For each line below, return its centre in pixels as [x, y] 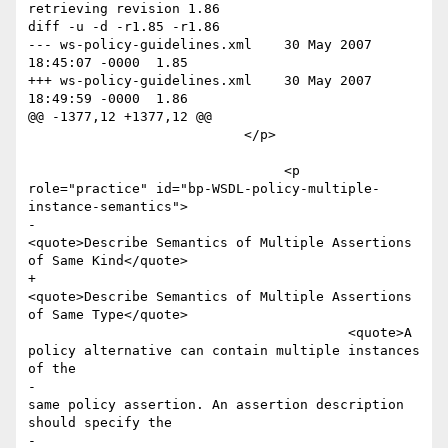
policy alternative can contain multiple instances [224, 351]
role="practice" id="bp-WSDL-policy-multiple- [204, 189]
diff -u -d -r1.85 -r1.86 [124, 27]
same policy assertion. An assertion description [216, 405]
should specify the [104, 423]
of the [56, 369]
